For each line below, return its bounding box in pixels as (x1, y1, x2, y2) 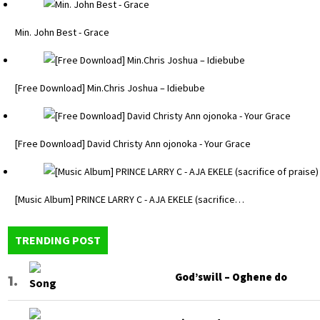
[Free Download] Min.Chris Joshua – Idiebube (15, 81, 205, 95)
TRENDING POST (15, 233, 101, 248)
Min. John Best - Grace (15, 26, 109, 39)
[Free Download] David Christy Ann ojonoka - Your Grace (15, 137, 251, 151)
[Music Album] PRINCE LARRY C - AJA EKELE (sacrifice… (15, 193, 244, 206)
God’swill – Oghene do (174, 270, 287, 284)
